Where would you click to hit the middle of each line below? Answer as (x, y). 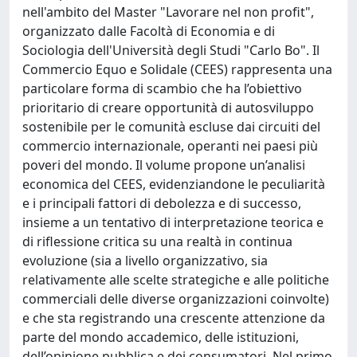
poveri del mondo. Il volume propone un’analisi (164, 165)
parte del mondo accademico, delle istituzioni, (161, 337)
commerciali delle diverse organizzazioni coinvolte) (176, 299)
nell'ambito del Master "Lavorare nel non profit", (168, 12)
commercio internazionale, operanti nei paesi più (170, 146)
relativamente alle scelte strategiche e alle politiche (176, 280)
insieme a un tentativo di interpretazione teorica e (173, 222)
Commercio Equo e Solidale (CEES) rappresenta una (177, 69)
